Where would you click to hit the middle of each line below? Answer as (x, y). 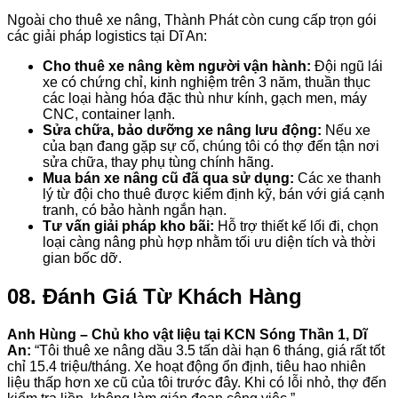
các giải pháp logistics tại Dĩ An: (107, 36)
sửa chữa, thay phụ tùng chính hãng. (158, 162)
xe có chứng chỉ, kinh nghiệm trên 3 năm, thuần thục (207, 82)
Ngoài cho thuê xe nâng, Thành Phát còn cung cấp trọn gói (192, 20)
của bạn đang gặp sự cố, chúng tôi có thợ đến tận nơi (211, 146)
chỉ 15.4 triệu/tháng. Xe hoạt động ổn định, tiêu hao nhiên (187, 366)
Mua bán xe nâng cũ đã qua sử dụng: (168, 178)
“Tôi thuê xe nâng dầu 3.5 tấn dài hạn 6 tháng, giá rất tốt (208, 350)
